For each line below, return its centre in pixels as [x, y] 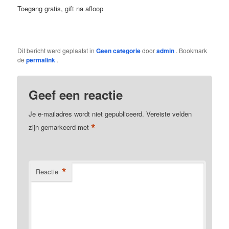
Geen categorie [119, 51]
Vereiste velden [169, 113]
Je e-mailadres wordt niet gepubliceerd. [87, 113]
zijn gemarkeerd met [60, 127]
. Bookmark [192, 51]
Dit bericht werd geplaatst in [57, 51]
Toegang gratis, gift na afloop [61, 9]
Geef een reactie [76, 94]
